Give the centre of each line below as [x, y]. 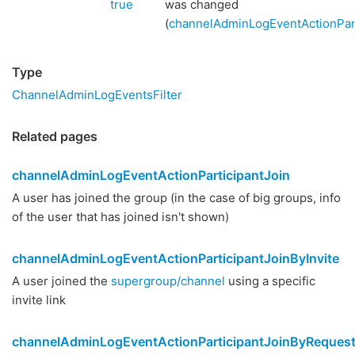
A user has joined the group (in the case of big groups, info [176, 198]
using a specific [270, 281]
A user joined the [61, 281]
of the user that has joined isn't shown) [120, 217]
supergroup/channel [168, 281]
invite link [39, 300]
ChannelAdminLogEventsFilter [97, 95]
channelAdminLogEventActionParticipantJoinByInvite [176, 258]
